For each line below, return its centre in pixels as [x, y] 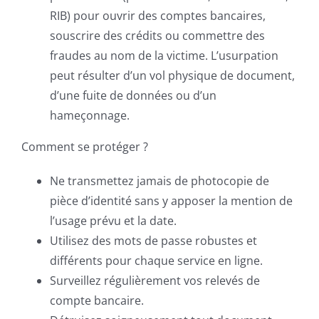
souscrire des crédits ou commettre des [157, 36]
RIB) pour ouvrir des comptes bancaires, [158, 16]
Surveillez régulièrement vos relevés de [155, 281]
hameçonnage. [90, 115]
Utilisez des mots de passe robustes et [153, 241]
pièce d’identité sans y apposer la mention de [171, 201]
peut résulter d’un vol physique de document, [172, 75]
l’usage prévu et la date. [113, 221]
